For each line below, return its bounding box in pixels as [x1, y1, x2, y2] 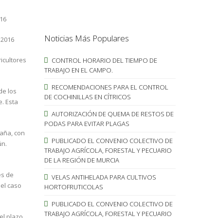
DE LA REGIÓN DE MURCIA [44, 155, 119, 164]
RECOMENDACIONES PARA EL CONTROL [50, 82, 168, 91]
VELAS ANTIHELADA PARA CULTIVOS [50, 172, 156, 182]
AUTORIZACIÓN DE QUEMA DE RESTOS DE [50, 109, 174, 118]
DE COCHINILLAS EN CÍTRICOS [44, 92, 131, 101]
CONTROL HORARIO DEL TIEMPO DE [50, 55, 157, 65]
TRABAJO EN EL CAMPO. [44, 65, 113, 74]
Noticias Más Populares [44, 32, 129, 44]
